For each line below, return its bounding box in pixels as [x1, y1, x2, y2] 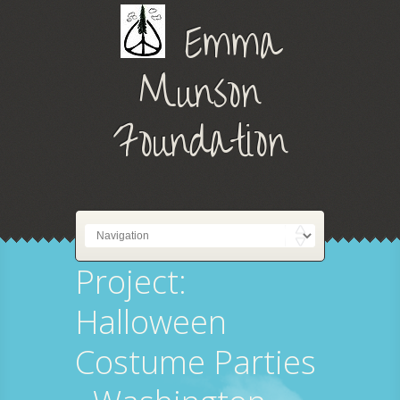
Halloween [75, 300, 227, 344]
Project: [75, 260, 187, 304]
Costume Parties [75, 340, 316, 384]
